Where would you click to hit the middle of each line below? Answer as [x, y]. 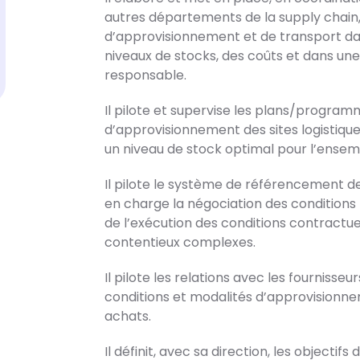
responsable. [146, 76]
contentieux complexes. [180, 243]
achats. [128, 317]
